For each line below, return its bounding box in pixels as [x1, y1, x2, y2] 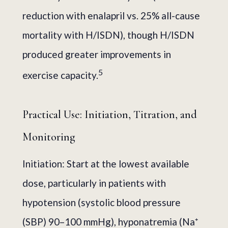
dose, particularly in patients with [22, 177, 166, 189]
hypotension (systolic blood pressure [22, 196, 181, 208]
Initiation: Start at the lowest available [22, 157, 189, 169]
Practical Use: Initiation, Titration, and [22, 107, 197, 121]
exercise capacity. [22, 69, 98, 81]
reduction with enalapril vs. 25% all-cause [22, 9, 200, 21]
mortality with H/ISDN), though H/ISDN [22, 28, 194, 41]
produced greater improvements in [22, 48, 171, 60]
